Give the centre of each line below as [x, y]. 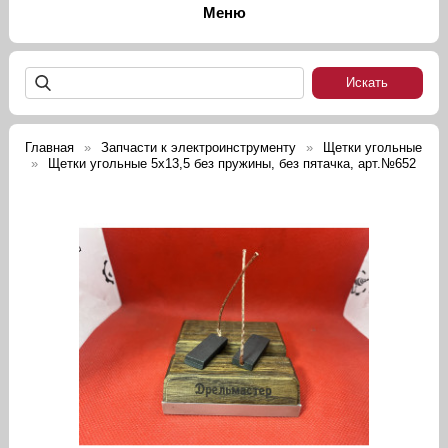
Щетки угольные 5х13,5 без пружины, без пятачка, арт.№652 [232, 164]
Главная [50, 148]
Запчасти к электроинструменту [199, 148]
